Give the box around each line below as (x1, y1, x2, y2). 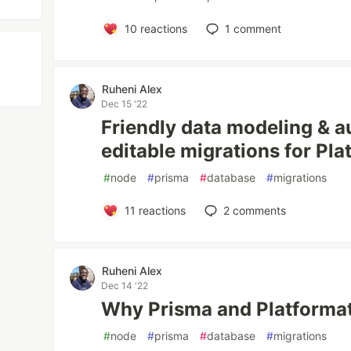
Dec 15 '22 (101, 98, 148, 110)
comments (229, 204, 286, 217)
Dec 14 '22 (101, 280, 149, 291)
